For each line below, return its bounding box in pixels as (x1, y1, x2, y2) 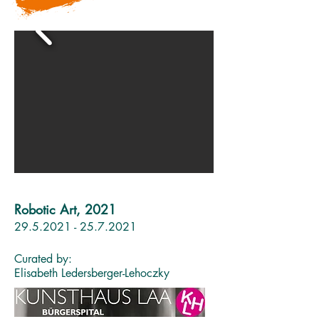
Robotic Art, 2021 (14, 201, 116, 218)
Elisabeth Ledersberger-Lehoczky (14, 266, 169, 281)
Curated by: (14, 251, 72, 266)
